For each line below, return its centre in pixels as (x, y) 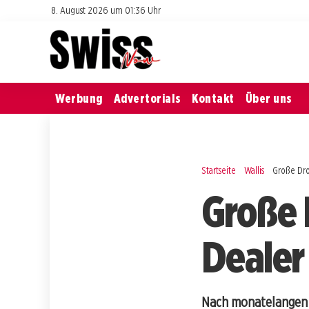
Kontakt (213, 98)
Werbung (79, 98)
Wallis (255, 170)
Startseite (219, 170)
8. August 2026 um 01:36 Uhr (106, 10)
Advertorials (147, 98)
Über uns (269, 98)
